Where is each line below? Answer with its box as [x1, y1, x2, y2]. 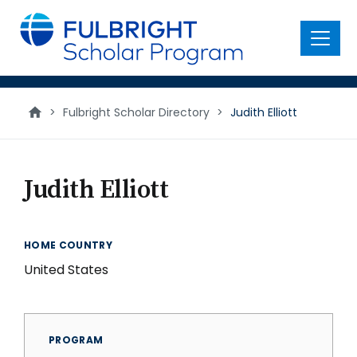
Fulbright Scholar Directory [63, 104, 210, 120]
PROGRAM [49, 333, 104, 347]
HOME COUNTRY [24, 238, 113, 252]
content [10, 22, 65, 41]
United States [24, 261, 108, 279]
